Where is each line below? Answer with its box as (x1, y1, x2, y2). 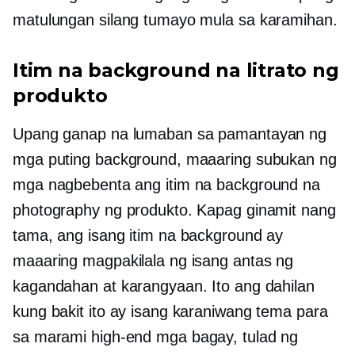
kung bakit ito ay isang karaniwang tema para (13, 303, 328, 320)
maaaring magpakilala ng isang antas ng (13, 252, 294, 269)
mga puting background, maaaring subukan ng (13, 151, 337, 168)
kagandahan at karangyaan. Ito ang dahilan (13, 277, 315, 295)
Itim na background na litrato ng (13, 59, 339, 82)
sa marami (13, 328, 92, 345)
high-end (91, 328, 152, 345)
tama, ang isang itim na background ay (13, 227, 284, 244)
